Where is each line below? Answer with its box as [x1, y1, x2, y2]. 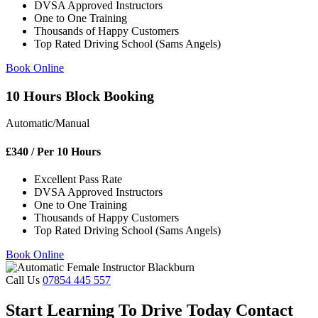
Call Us [6, 273, 43, 286]
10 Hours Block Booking [6, 88, 154, 104]
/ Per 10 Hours [28, 145, 101, 158]
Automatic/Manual [6, 117, 89, 130]
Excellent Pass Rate [34, 172, 122, 185]
